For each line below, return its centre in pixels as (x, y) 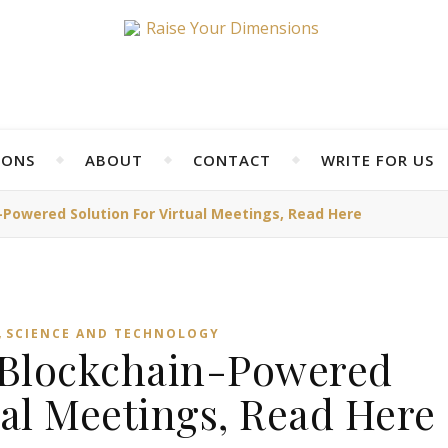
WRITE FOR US (377, 160)
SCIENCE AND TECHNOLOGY (113, 333)
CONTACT (231, 160)
